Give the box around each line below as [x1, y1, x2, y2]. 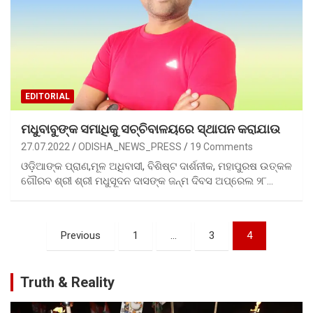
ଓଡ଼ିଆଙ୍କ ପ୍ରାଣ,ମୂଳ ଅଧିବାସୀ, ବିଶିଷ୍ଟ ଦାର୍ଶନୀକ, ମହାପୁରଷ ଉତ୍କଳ [21, 160, 292, 173]
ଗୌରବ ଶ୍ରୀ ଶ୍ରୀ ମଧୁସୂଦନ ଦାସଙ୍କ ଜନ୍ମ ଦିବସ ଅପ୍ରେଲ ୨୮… [21, 175, 273, 188]
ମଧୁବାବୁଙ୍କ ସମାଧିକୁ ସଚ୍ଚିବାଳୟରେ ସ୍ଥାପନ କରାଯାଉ [21, 122, 280, 137]
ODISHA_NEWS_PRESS [78, 141, 182, 153]
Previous [61, 229, 101, 242]
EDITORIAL [25, 92, 70, 102]
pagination [10, 244, 94, 265]
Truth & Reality [20, 274, 115, 291]
